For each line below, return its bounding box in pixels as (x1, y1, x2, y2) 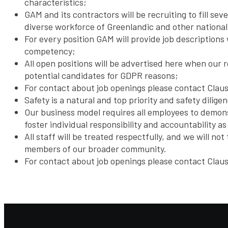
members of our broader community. (24, 143, 166, 155)
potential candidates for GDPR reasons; (24, 70, 178, 81)
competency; (24, 45, 75, 57)
